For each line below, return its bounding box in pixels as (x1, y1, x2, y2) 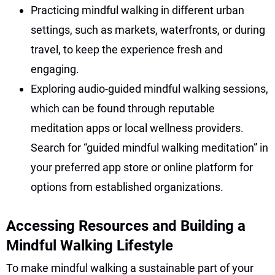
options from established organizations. (31, 180, 223, 193)
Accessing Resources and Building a (6, 217, 246, 234)
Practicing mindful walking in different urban (31, 3, 244, 17)
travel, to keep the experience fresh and (31, 42, 223, 56)
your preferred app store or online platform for (31, 160, 253, 174)
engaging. (31, 62, 79, 76)
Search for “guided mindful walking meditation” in (31, 141, 268, 154)
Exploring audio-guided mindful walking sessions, (31, 82, 268, 95)
